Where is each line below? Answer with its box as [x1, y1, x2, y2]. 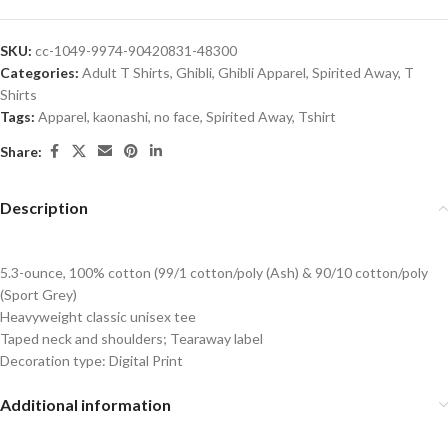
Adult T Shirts [82, 64, 170, 81]
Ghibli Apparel [218, 64, 306, 81]
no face [154, 108, 200, 125]
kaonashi [93, 108, 148, 125]
